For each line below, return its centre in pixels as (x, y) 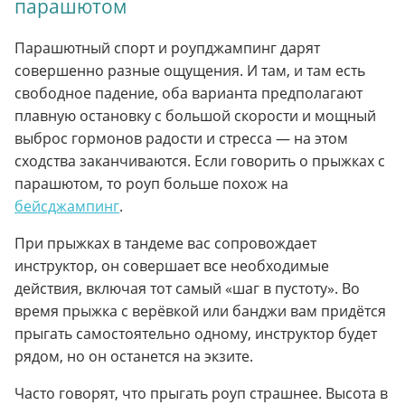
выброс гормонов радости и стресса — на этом (181, 139)
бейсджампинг (67, 207)
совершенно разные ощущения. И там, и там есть (190, 71)
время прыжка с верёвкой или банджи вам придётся (200, 311)
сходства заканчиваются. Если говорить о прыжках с (200, 161)
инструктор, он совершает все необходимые (172, 266)
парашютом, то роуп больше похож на (151, 184)
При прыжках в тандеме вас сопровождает (165, 244)
